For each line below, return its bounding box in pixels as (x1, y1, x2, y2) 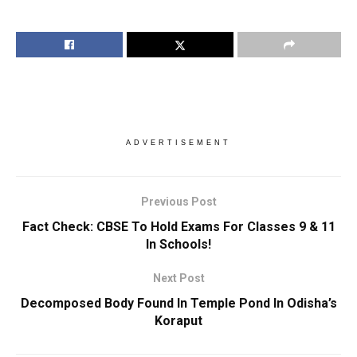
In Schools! (146, 237, 211, 253)
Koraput (155, 313, 202, 329)
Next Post (152, 272, 205, 285)
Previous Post (140, 195, 217, 209)
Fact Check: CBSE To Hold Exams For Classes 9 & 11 (22, 219, 335, 235)
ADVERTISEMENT (126, 139, 231, 147)
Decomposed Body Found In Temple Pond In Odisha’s (20, 296, 337, 312)
